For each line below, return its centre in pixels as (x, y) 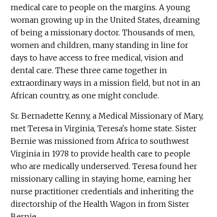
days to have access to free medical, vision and (97, 58)
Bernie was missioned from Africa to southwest (100, 141)
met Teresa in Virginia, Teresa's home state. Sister (104, 129)
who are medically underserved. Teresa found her (104, 166)
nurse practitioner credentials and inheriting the (102, 192)
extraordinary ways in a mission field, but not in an (106, 83)
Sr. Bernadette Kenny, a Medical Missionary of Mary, (107, 116)
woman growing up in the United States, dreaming (106, 20)
